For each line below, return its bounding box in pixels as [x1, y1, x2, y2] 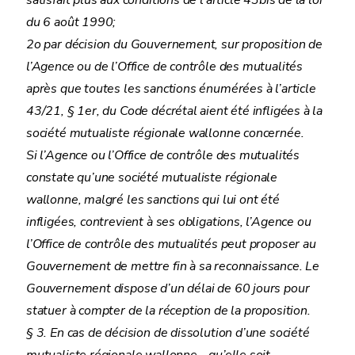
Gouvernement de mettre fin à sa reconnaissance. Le [26, 258, 320, 275]
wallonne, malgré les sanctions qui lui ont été [26, 191, 280, 208]
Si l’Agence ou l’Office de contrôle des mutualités [26, 147, 300, 164]
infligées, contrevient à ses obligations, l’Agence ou [26, 213, 311, 231]
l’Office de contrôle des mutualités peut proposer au [26, 235, 316, 253]
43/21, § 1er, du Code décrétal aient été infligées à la [26, 102, 323, 120]
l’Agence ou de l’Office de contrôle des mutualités [26, 58, 303, 75]
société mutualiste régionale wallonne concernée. [26, 124, 304, 142]
